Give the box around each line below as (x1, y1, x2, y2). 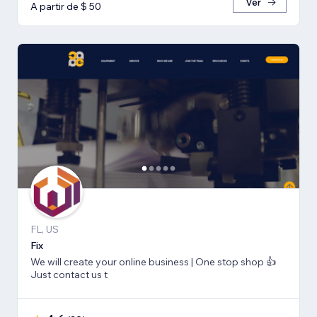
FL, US (30, 222, 59, 236)
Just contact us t (30, 267, 108, 281)
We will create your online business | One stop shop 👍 (30, 255, 195, 268)
